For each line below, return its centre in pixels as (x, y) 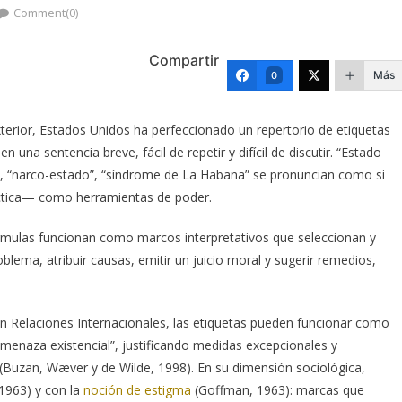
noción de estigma (137, 389)
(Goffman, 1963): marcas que (278, 389)
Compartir (184, 60)
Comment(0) (46, 12)
